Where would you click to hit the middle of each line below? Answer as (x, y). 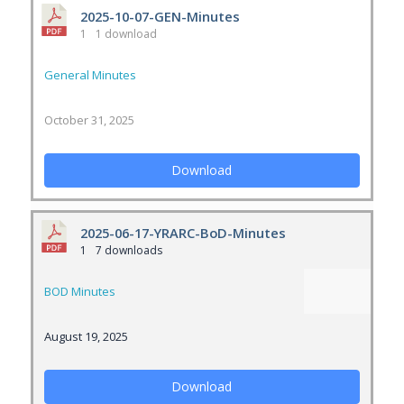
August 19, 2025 (86, 336)
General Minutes (90, 75)
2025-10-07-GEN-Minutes (160, 16)
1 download (124, 34)
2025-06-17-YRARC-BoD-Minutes (183, 233)
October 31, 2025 (89, 120)
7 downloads (127, 250)
